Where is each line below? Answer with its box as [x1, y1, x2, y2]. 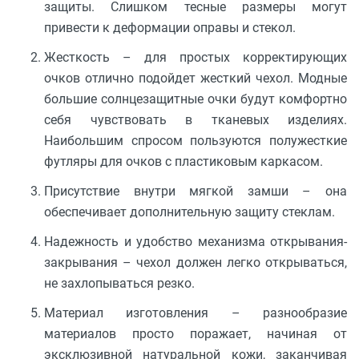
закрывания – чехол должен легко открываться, [44, 255, 347, 271]
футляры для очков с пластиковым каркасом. [44, 153, 323, 169]
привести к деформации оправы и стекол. [44, 19, 296, 35]
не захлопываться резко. [44, 276, 195, 292]
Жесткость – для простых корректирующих [44, 49, 347, 65]
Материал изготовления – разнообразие [44, 305, 347, 321]
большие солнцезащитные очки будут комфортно [44, 91, 347, 107]
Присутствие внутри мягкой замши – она [44, 183, 347, 199]
